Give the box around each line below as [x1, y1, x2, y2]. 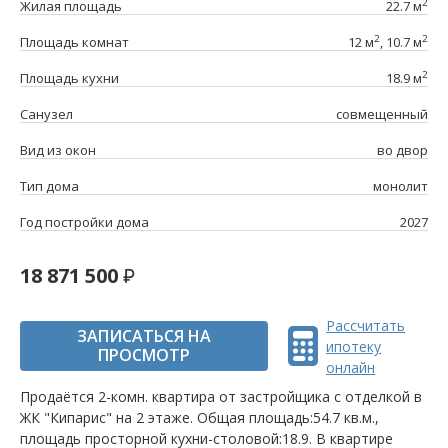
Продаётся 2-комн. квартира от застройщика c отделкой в [20, 387, 422, 407]
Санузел [20, 105, 73, 124]
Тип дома [20, 177, 79, 196]
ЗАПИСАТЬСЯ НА [77, 325, 212, 348]
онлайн [326, 357, 376, 377]
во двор [377, 141, 429, 160]
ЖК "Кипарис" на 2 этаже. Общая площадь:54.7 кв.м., [20, 408, 379, 428]
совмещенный [336, 105, 429, 124]
